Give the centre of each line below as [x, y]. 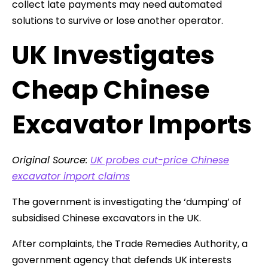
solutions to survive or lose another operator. [118, 20]
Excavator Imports [132, 124]
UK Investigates [113, 55]
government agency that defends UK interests [122, 260]
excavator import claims [71, 176]
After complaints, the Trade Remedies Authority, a [130, 243]
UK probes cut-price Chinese [160, 160]
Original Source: [51, 160]
